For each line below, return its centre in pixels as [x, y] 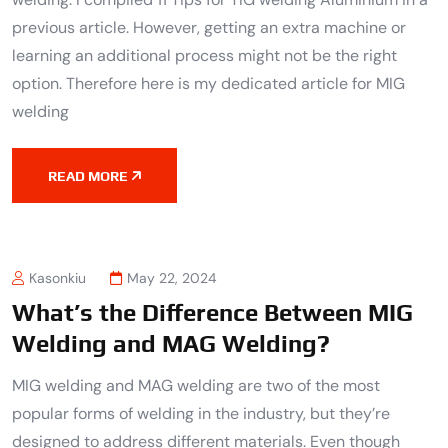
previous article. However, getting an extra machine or [209, 27]
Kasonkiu [57, 278]
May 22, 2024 [172, 278]
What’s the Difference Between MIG [212, 313]
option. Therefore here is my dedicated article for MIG [208, 83]
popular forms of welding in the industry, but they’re [201, 414]
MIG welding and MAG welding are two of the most [196, 386]
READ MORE [88, 175]
